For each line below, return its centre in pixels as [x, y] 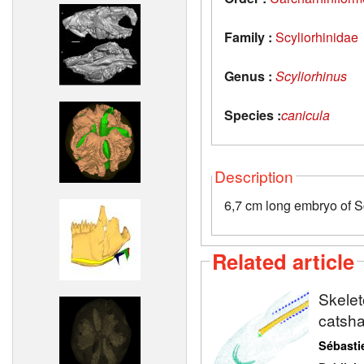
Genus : [248, 76]
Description [254, 175]
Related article [283, 261]
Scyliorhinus [311, 76]
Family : [248, 37]
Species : [253, 115]
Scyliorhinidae [317, 37]
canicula [305, 115]
